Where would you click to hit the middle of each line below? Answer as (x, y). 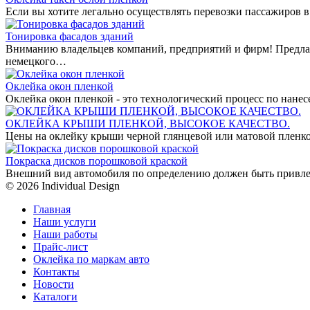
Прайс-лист (61, 246)
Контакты (56, 271)
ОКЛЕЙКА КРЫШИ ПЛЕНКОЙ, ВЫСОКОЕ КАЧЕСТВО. (148, 123)
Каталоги (55, 296)
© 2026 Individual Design (63, 185)
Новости (54, 284)
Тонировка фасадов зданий (70, 36)
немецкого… (36, 61)
